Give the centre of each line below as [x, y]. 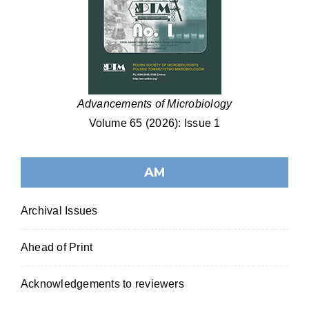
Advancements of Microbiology [154, 104]
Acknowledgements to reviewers [102, 284]
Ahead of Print [57, 248]
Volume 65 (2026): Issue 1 [154, 123]
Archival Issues [59, 211]
